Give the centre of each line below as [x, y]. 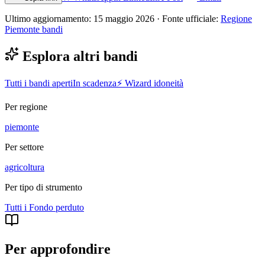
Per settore [24, 147]
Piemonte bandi [34, 30]
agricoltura [25, 167]
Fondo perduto [56, 207]
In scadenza [95, 83]
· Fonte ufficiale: [188, 19]
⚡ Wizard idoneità [150, 83]
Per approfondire [58, 249]
